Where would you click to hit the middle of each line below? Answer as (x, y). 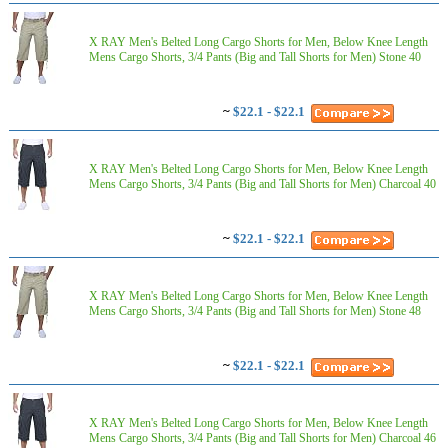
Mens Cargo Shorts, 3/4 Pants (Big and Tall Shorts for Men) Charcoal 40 (262, 184)
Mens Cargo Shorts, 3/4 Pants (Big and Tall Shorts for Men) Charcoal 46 (262, 438)
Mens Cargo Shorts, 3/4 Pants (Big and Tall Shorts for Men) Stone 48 (255, 311)
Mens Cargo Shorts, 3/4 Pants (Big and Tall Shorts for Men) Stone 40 (255, 57)
